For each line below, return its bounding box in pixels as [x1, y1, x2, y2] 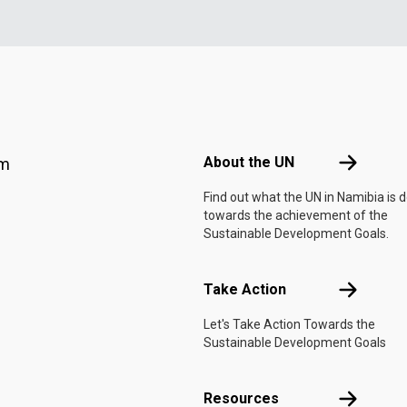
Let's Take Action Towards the [203, 317, 375, 332]
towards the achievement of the [203, 208, 388, 223]
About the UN [203, 154, 294, 171]
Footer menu [203, 116, 283, 134]
